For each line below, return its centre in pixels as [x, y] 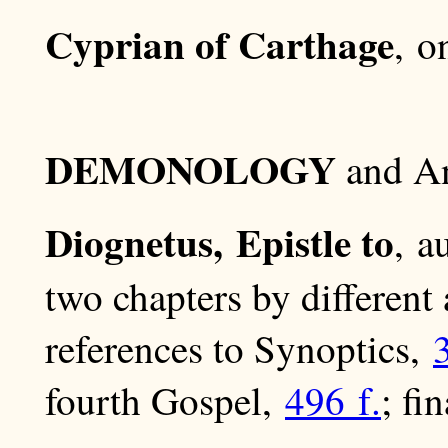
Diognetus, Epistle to [219, 242]
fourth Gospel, [165, 400]
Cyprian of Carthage [219, 44]
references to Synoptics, [239, 348]
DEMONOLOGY [190, 169]
